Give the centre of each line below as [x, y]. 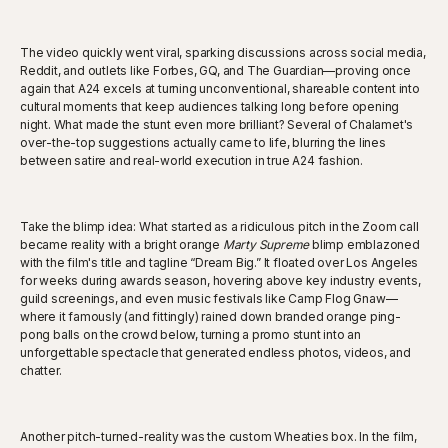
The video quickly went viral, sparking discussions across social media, [223, 52]
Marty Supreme [266, 244]
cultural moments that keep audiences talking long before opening [210, 106]
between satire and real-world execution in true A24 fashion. [191, 160]
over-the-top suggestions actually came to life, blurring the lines [203, 142]
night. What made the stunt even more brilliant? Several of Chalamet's [217, 124]
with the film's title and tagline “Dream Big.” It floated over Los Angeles [219, 262]
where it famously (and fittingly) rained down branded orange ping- [210, 316]
